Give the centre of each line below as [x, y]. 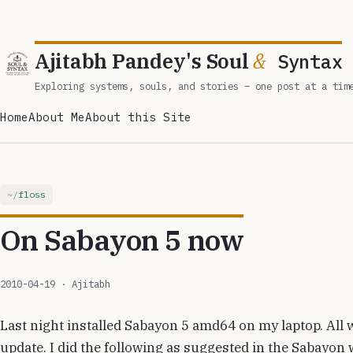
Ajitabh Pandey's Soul [144, 61]
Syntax [305, 61]
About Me [57, 117]
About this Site [138, 117]
